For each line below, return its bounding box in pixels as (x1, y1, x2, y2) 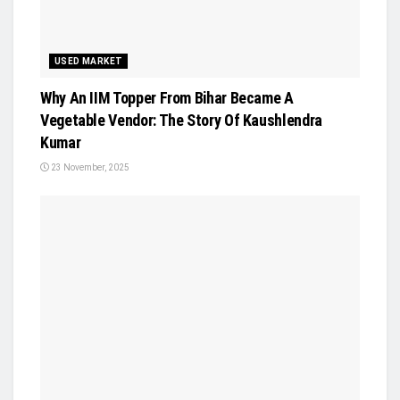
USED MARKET (54, 56, 123, 67)
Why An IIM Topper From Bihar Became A (40, 88, 294, 108)
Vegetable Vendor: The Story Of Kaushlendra (40, 111, 322, 130)
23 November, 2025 (49, 162, 129, 173)
